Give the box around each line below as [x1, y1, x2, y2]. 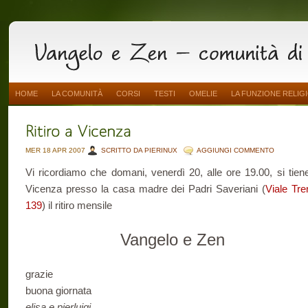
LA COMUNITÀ [52, 89, 102, 98]
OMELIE [189, 89, 217, 98]
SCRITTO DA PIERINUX [101, 146, 177, 154]
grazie [25, 267, 53, 280]
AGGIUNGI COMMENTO [197, 146, 274, 154]
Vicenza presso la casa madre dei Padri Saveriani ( [25, 183, 266, 195]
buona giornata [25, 284, 91, 296]
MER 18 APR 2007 [25, 146, 87, 154]
